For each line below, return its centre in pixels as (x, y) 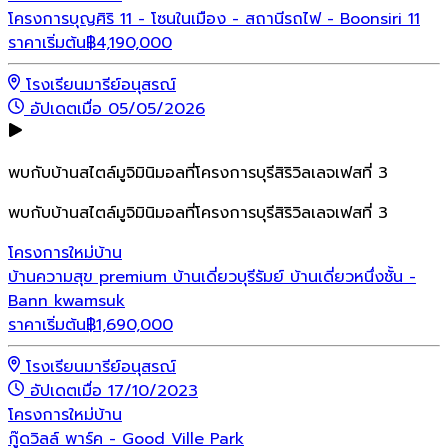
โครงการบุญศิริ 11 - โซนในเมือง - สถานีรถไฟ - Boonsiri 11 (214, 19)
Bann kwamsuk (66, 301)
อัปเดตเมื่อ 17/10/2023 (114, 391)
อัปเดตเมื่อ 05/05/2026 (117, 109)
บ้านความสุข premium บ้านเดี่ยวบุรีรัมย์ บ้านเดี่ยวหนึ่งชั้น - (212, 277)
